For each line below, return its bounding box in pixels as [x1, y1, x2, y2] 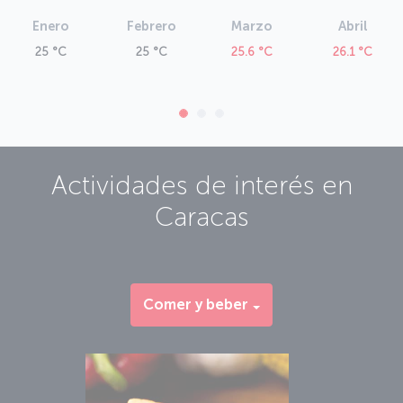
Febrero [126, 18, 176, 35]
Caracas [154, 201, 249, 234]
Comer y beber [143, 296, 248, 314]
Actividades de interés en [50, 169, 353, 202]
